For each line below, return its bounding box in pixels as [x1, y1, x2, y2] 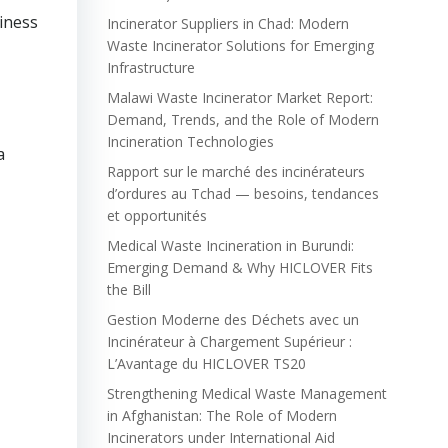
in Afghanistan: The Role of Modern [106, 406, 337, 425]
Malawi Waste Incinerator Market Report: [106, 88, 373, 107]
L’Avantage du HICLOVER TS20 [106, 354, 306, 373]
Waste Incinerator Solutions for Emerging [106, 36, 374, 55]
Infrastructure [106, 58, 195, 77]
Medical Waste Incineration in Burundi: [106, 236, 354, 255]
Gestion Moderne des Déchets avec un [106, 310, 359, 329]
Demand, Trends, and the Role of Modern [106, 110, 379, 129]
